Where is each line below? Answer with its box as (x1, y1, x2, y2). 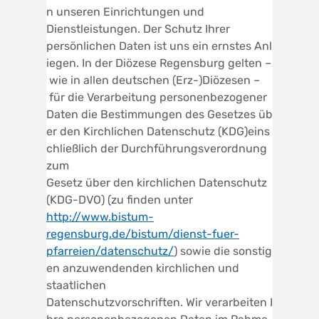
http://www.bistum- (46, 209, 154, 224)
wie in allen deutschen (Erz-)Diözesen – (46, 73, 260, 87)
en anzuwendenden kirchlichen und (46, 261, 239, 275)
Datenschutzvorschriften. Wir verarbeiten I (46, 295, 273, 309)
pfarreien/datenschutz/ (46, 244, 174, 258)
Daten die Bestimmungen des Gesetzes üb (46, 107, 273, 121)
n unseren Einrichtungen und (46, 4, 204, 19)
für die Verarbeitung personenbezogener (46, 90, 270, 104)
